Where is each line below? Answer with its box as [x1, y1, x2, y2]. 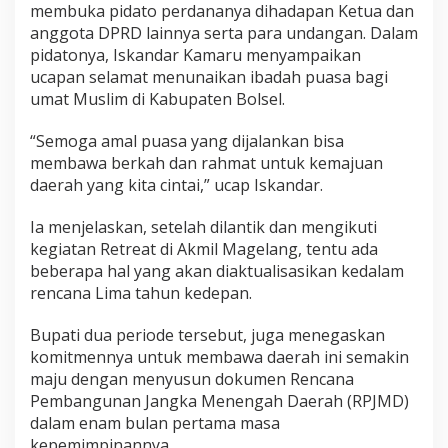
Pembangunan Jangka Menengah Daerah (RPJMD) [30, 390, 409, 413]
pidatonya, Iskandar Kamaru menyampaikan [30, 44, 361, 67]
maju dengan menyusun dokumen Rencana [30, 368, 354, 391]
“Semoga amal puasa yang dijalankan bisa [30, 130, 344, 153]
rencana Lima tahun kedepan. [30, 282, 252, 305]
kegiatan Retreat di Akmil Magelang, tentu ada [30, 238, 378, 261]
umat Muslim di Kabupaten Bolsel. [30, 88, 285, 111]
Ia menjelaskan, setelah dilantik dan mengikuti [30, 216, 377, 239]
